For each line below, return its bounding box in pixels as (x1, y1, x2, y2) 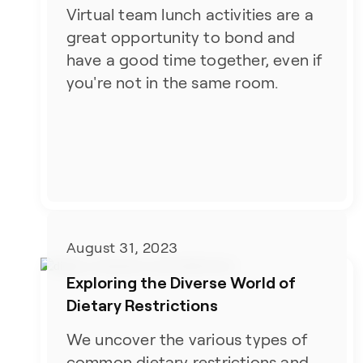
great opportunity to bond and (66, 28, 296, 46)
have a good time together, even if (66, 50, 323, 69)
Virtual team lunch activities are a (66, 5, 314, 23)
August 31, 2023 (66, 240, 178, 257)
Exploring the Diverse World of (66, 272, 296, 293)
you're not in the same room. (66, 73, 279, 92)
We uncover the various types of (66, 331, 308, 349)
